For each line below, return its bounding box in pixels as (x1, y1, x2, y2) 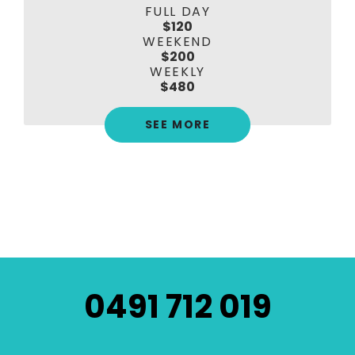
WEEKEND (143, 32, 212, 51)
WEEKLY (150, 62, 205, 81)
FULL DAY (144, 2, 211, 21)
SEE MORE (144, 116, 211, 133)
